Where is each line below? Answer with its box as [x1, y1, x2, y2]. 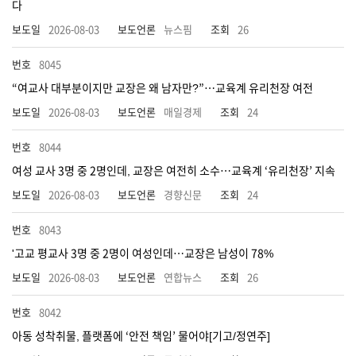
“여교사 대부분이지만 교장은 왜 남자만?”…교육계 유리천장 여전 [12, 83, 313, 94]
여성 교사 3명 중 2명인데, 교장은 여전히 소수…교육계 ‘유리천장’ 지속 [12, 165, 335, 176]
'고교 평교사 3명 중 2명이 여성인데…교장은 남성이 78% [12, 248, 273, 259]
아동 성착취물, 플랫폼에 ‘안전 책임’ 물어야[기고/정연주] [12, 331, 270, 342]
